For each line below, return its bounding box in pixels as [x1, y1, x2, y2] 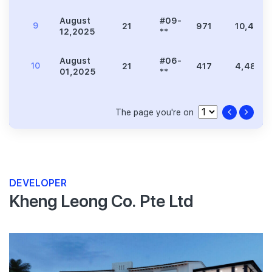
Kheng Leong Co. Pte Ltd [9, 188, 193, 211]
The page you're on [115, 107, 194, 117]
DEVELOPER [9, 177, 67, 189]
